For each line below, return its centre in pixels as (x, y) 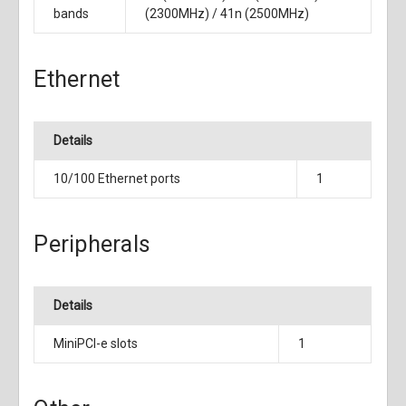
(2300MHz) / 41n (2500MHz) (227, 14)
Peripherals (92, 245)
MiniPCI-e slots (96, 344)
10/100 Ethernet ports (117, 179)
